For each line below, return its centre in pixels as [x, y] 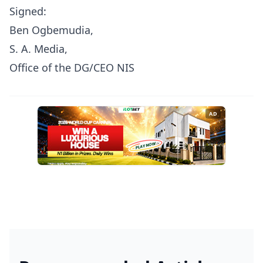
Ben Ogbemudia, [51, 30]
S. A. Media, [38, 49]
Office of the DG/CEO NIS [72, 68]
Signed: [28, 11]
